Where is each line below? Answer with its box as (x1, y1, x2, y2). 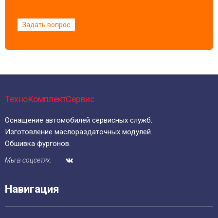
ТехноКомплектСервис (5, 94, 95, 105)
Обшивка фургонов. (5, 139, 71, 148)
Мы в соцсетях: (5, 156, 52, 164)
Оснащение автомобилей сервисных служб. (5, 116, 152, 125)
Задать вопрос (22, 21, 70, 29)
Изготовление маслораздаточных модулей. (5, 127, 152, 137)
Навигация (5, 183, 59, 196)
